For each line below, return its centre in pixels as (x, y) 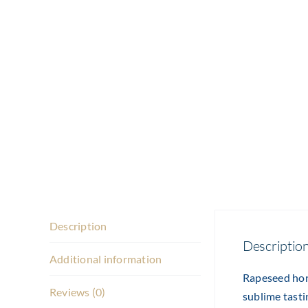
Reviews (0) (78, 292)
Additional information (106, 259)
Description (78, 226)
